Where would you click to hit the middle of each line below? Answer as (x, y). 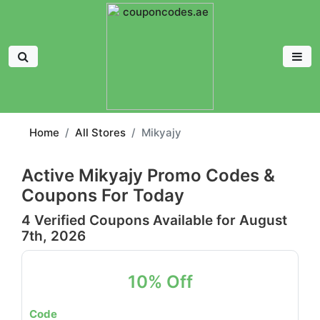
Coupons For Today (103, 195)
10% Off (160, 282)
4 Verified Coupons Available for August (154, 220)
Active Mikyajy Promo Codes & (148, 175)
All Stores (100, 132)
